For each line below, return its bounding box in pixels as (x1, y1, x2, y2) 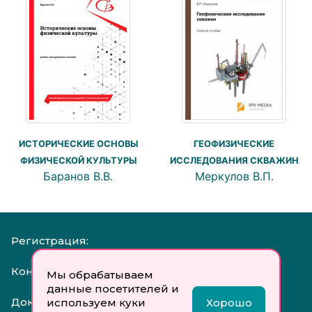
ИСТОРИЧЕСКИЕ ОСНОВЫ (18, 138, 138, 149)
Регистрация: (11, 233, 88, 247)
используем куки (46, 296, 146, 309)
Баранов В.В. (43, 169, 113, 183)
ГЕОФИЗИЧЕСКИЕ (194, 138, 274, 149)
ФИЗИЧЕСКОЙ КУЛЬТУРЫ (19, 155, 136, 166)
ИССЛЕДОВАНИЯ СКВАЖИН (169, 155, 299, 166)
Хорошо (205, 296, 252, 309)
